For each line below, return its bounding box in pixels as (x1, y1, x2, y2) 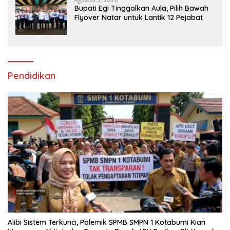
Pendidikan (8, 69, 55, 82)
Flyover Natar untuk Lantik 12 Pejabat (74, 12, 203, 22)
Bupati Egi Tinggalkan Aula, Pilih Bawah (74, 3, 208, 13)
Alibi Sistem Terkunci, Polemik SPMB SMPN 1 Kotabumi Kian (8, 217, 205, 227)
